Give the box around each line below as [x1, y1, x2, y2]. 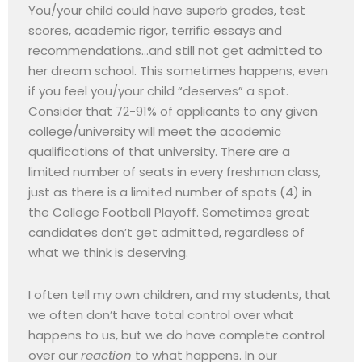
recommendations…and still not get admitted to [28, 42, 322, 60]
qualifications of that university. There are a [28, 143, 290, 161]
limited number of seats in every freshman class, [28, 163, 321, 181]
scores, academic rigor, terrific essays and [28, 22, 282, 40]
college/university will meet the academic [28, 123, 281, 141]
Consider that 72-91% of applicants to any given [28, 103, 318, 120]
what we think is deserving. [28, 244, 188, 262]
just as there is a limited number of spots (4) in [28, 183, 312, 201]
